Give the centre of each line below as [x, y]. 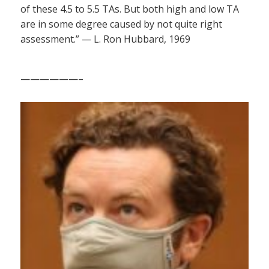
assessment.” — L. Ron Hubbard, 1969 [105, 39]
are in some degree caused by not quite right [121, 24]
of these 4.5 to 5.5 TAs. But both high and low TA [130, 9]
